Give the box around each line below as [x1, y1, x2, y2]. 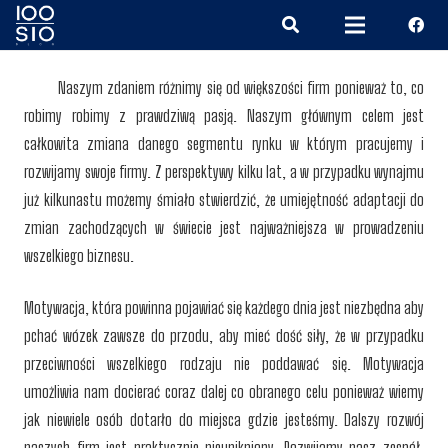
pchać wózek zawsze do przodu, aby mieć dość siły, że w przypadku [24, 326, 424, 345]
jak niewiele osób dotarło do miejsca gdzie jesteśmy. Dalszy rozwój [24, 410, 424, 429]
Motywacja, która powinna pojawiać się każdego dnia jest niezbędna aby [24, 298, 424, 317]
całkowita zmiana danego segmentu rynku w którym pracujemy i [24, 134, 424, 153]
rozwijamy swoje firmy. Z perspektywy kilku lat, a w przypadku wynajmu [24, 162, 424, 181]
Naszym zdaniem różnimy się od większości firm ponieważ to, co [24, 78, 424, 97]
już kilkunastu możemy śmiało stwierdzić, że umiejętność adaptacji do [24, 190, 424, 209]
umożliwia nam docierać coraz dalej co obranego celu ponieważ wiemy [24, 382, 424, 401]
